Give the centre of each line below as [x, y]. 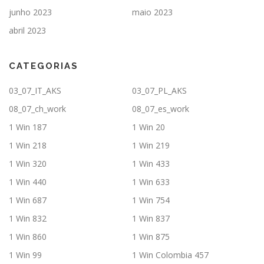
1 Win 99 [25, 255]
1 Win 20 [148, 127]
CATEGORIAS [44, 66]
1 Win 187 [28, 127]
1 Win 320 [28, 164]
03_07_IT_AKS [35, 91]
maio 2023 [152, 12]
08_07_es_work [161, 109]
